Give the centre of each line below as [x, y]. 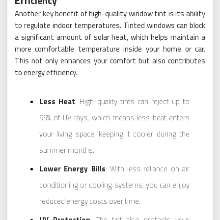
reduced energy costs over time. [90, 201]
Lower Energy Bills [72, 169]
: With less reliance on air [148, 169]
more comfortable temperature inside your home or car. [110, 49]
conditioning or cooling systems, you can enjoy [114, 185]
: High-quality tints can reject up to [132, 101]
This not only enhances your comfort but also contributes [110, 61]
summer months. [67, 150]
